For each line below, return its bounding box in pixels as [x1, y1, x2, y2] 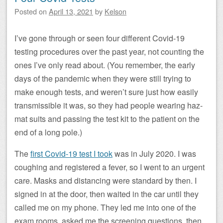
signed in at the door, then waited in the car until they [14, 188, 199, 200]
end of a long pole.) [14, 126, 82, 138]
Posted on [14, 6, 49, 16]
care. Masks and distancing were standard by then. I [14, 175, 197, 186]
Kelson [105, 6, 126, 16]
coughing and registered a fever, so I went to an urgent [14, 161, 205, 173]
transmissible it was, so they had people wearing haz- [14, 100, 203, 111]
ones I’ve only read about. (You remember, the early [14, 59, 195, 71]
